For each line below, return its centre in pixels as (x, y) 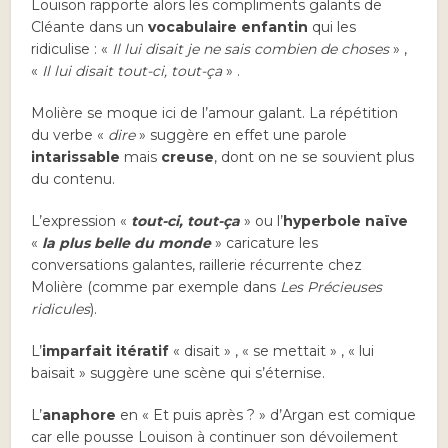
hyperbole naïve (346, 221)
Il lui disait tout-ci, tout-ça (132, 71)
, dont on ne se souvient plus (314, 157)
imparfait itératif (106, 351)
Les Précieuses (331, 287)
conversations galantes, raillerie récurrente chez (197, 265)
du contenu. (73, 179)
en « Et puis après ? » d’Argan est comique (266, 415)
